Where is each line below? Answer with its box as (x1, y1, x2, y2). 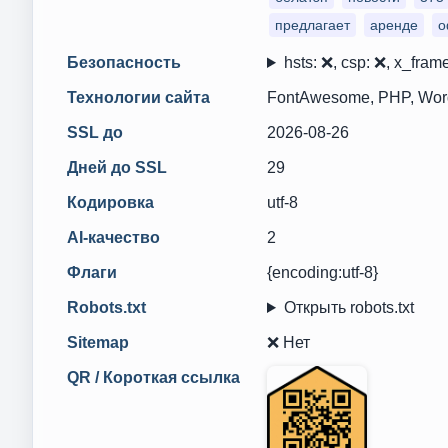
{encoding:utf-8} (267, 264, 378, 281)
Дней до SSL (67, 159, 167, 176)
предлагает (275, 17, 350, 33)
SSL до (67, 124, 123, 141)
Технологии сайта (67, 89, 210, 106)
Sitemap (67, 334, 129, 351)
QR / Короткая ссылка (67, 369, 240, 386)
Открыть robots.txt (283, 299, 414, 316)
